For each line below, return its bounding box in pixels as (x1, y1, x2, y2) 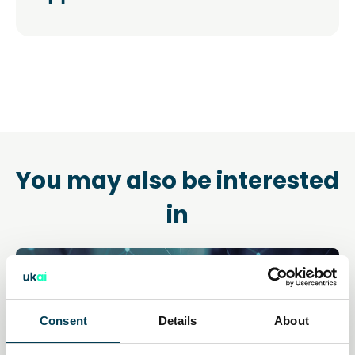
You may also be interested (16, 164, 339, 197)
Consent (40, 314, 87, 327)
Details (158, 314, 197, 327)
